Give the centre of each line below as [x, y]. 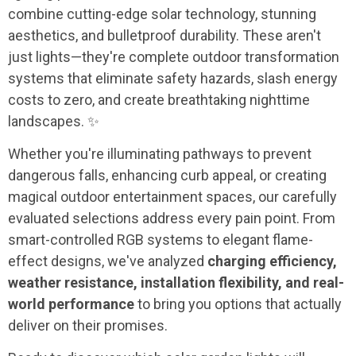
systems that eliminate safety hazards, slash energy [173, 78]
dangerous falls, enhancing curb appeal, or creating [167, 176]
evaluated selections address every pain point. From [172, 219]
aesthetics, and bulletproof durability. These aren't [164, 35]
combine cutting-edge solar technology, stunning [162, 14]
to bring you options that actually [238, 304]
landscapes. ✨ [54, 121]
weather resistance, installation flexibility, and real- [176, 283]
